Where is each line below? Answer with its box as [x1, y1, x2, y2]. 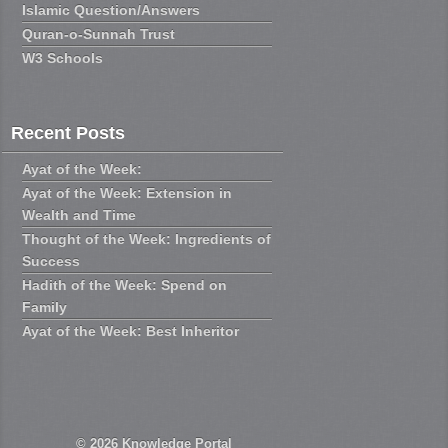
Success [22, 252, 81, 269]
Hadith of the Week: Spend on [22, 276, 228, 293]
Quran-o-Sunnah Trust [22, 26, 176, 43]
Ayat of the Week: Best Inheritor [22, 322, 240, 339]
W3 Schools [22, 50, 104, 67]
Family [22, 298, 68, 315]
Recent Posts [11, 122, 126, 143]
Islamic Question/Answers [22, 2, 201, 19]
